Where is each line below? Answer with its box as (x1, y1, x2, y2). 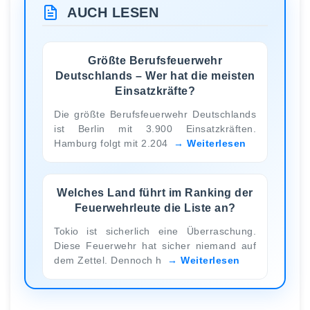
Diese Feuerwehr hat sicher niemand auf (54, 239, 256, 251)
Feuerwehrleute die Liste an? (74, 201, 236, 214)
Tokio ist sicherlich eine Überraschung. (54, 225, 256, 237)
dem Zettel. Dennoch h (54, 254, 165, 266)
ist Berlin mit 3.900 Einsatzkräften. (54, 122, 256, 134)
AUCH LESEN (67, 5, 158, 20)
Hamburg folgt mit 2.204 (54, 137, 171, 149)
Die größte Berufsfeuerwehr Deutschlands (54, 108, 256, 120)
